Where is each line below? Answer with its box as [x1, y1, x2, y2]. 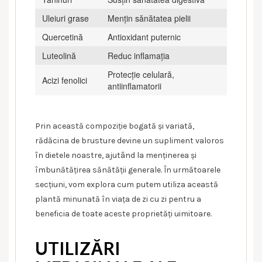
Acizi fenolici [42, 74, 87, 86]
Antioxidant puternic [108, 30, 181, 43]
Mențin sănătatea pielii [108, 12, 191, 24]
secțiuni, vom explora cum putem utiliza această [35, 179, 218, 189]
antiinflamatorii [108, 80, 161, 92]
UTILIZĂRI [35, 237, 120, 258]
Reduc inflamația [108, 49, 170, 61]
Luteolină [42, 49, 76, 61]
